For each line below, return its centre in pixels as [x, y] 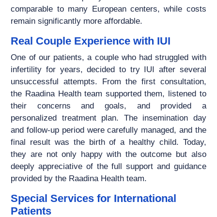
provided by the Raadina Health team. [79, 179]
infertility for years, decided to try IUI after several [108, 70]
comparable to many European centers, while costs [108, 9]
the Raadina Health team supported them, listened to [108, 94]
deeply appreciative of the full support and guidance [108, 167]
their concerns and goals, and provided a [108, 106]
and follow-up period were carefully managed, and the [108, 130]
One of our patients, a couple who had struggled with [108, 58]
